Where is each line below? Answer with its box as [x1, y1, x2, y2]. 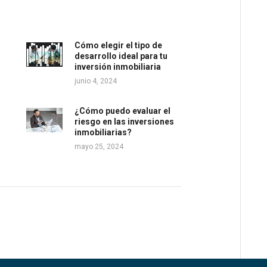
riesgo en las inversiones [74, 117, 174, 127]
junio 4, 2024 [74, 77, 117, 86]
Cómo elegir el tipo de [74, 41, 162, 51]
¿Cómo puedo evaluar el [74, 106, 170, 116]
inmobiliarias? [74, 128, 132, 138]
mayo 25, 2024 [74, 142, 123, 151]
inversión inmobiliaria [74, 62, 161, 72]
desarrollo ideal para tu [74, 51, 167, 61]
